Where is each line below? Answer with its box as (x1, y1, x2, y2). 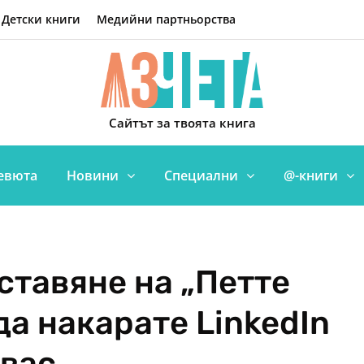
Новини (67, 167, 119, 184)
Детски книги (2, 11, 80, 27)
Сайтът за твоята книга (108, 115, 256, 132)
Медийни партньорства (97, 11, 236, 27)
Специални (164, 167, 238, 184)
